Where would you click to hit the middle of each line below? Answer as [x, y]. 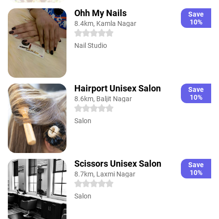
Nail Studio [91, 45]
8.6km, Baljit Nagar [103, 99]
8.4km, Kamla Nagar [105, 23]
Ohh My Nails [100, 13]
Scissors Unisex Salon [118, 163]
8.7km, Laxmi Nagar [105, 174]
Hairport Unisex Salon [118, 88]
